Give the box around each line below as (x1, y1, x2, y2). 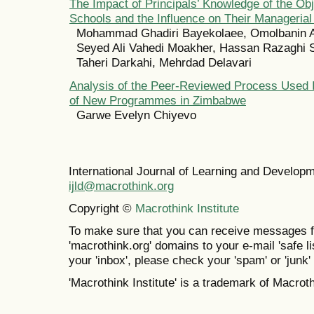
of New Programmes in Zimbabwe (69, 93, 246, 107)
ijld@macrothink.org (69, 178, 174, 193)
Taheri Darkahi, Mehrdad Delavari (76, 55, 252, 69)
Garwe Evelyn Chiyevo (76, 107, 196, 122)
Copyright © (69, 201, 135, 216)
